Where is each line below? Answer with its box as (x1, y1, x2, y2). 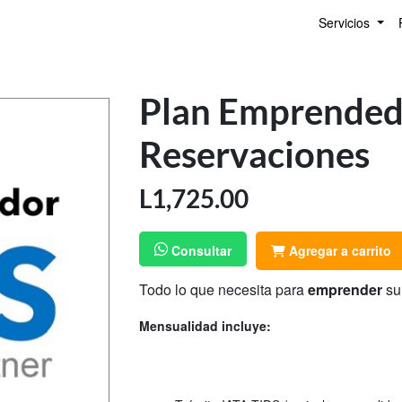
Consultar (168, 240, 232, 259)
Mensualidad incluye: (139, 316, 271, 335)
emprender (308, 278, 382, 300)
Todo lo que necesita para (139, 278, 308, 300)
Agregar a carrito (285, 241, 391, 260)
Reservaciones (139, 133, 370, 176)
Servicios (319, 13, 374, 31)
